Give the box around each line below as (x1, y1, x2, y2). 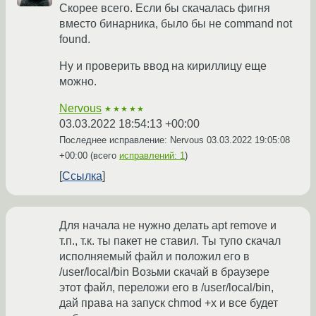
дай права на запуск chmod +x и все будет (59, 297, 278, 310)
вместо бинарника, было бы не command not (59, 18, 292, 30)
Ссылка (62, 170, 102, 183)
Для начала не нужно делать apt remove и (59, 219, 276, 232)
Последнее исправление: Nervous (59, 135, 207, 146)
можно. (59, 75, 97, 88)
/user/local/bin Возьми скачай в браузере (59, 266, 269, 279)
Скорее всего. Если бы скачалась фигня (59, 2, 270, 15)
